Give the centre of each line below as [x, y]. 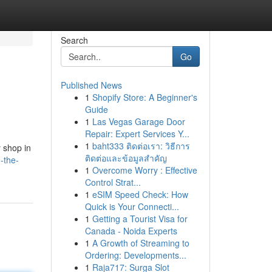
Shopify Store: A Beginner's [144, 97]
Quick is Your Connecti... [132, 206]
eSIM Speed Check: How [140, 194]
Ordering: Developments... [135, 255]
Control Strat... [113, 182]
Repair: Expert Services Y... [137, 134]
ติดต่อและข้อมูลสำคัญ [126, 158]
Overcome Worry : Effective [144, 170]
